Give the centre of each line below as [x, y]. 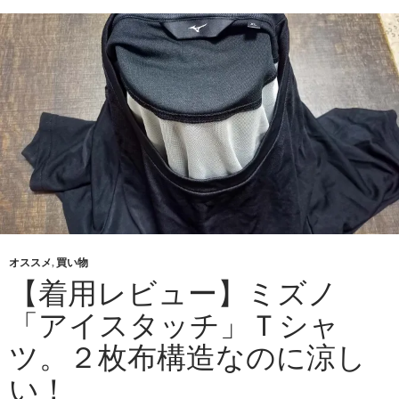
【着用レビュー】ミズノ [173, 292]
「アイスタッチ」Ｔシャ [174, 324]
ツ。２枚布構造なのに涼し [187, 356]
